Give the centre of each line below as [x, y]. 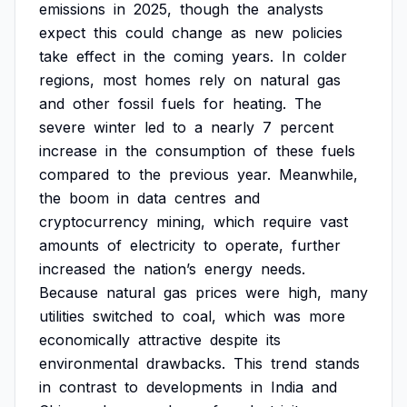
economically [84, 340]
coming [199, 56]
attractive [170, 340]
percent [307, 127]
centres [200, 198]
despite [234, 340]
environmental [89, 363]
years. [253, 56]
